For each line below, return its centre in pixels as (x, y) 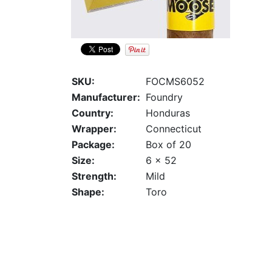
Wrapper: (94, 129)
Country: (93, 113)
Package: (93, 145)
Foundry (164, 97)
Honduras (168, 113)
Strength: (94, 176)
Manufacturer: (106, 97)
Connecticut (174, 129)
